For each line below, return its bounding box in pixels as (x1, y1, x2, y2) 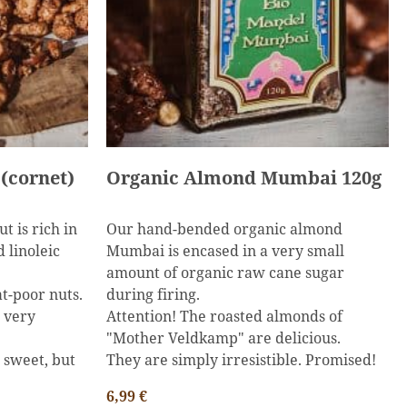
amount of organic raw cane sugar (105, 263, 344, 283)
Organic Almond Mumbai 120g (105, 165, 382, 190)
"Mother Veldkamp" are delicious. (105, 328, 341, 348)
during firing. (105, 284, 200, 304)
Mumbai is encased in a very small (105, 241, 344, 261)
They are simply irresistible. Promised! (105, 350, 376, 370)
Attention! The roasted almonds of (105, 306, 342, 326)
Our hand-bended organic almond (105, 219, 342, 239)
